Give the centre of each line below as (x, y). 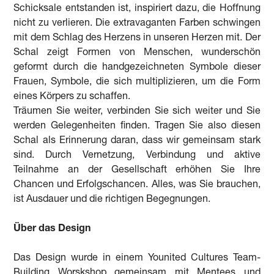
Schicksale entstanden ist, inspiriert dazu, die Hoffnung (137, 9)
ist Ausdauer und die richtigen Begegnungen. (112, 200)
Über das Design (52, 229)
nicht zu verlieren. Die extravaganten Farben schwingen (137, 24)
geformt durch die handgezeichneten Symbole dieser (137, 68)
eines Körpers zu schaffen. (72, 97)
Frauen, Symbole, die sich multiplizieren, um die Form (137, 82)
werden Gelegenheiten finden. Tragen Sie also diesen (137, 126)
